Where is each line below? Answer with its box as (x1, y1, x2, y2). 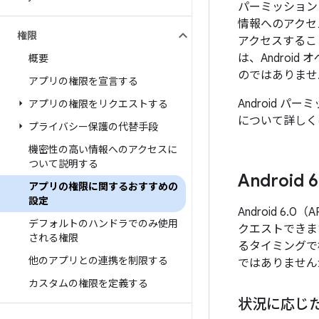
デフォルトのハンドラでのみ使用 (28, 217, 178, 230)
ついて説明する (28, 157, 98, 170)
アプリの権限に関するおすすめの (28, 180, 178, 193)
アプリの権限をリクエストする (28, 98, 168, 110)
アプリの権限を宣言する (28, 75, 138, 88)
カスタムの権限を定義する (28, 277, 148, 290)
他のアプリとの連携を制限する (28, 254, 168, 267)
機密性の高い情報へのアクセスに (28, 143, 177, 156)
